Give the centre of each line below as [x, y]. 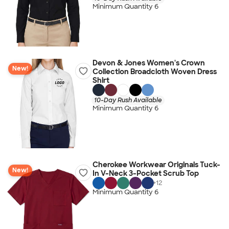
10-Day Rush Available [128, 100]
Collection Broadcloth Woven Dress [154, 72]
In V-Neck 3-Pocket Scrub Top [145, 173]
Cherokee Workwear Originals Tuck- [156, 165]
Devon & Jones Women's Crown [148, 63]
